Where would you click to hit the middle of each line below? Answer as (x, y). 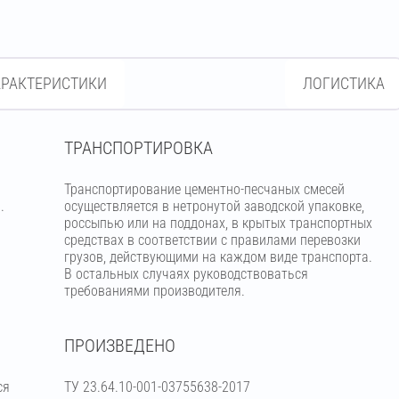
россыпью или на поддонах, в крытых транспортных (218, 223)
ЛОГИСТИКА (344, 83)
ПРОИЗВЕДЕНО (119, 346)
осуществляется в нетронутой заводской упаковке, (214, 206)
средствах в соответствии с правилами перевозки (212, 240)
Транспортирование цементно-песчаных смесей (204, 189)
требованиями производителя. (154, 291)
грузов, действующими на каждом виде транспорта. (218, 257)
